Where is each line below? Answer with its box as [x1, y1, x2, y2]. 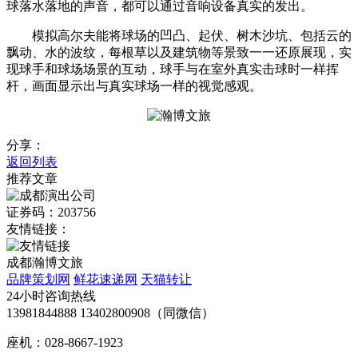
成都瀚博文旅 [6, 255, 83, 269]
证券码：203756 [6, 205, 96, 219]
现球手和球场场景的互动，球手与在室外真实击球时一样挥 [6, 62, 339, 76]
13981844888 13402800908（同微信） [6, 305, 214, 320]
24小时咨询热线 [6, 288, 96, 303]
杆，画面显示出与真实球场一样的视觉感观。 [6, 78, 262, 93]
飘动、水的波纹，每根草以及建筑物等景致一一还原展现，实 [6, 45, 352, 59]
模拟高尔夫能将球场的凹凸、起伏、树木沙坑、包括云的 [6, 28, 352, 42]
